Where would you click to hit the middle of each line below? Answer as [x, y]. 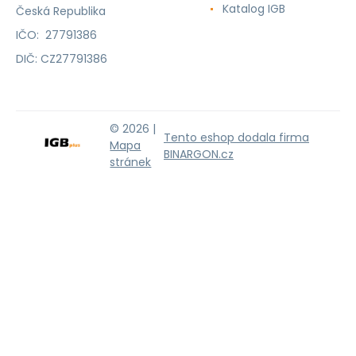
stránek [131, 162]
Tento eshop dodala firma [236, 137]
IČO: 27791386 [56, 35]
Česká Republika [61, 11]
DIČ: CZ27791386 [62, 58]
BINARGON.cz [199, 154]
